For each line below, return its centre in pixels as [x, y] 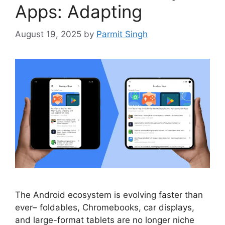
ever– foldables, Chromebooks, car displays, [105, 207]
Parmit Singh [122, 34]
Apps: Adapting [79, 12]
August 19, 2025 [48, 34]
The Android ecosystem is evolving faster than [109, 195]
